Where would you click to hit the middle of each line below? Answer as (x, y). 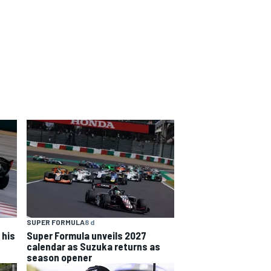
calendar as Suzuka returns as (93, 247)
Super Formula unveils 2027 (87, 236)
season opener (59, 257)
